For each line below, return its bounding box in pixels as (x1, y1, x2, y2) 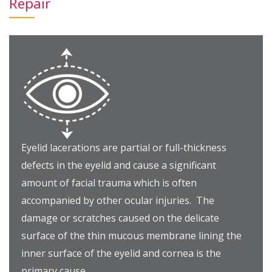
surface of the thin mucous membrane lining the (21, 229, 242, 242)
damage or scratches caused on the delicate (21, 211, 219, 225)
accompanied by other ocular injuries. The (21, 194, 214, 207)
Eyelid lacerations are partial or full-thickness (21, 141, 226, 154)
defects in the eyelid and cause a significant (21, 158, 216, 172)
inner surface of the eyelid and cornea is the (21, 246, 221, 260)
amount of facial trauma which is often (21, 176, 197, 189)
